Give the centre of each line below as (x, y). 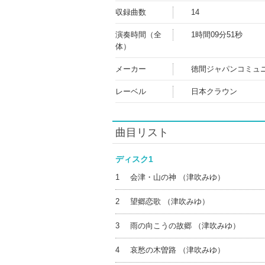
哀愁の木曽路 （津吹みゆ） (177, 250)
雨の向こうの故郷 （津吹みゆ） (185, 226)
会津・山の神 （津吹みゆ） (177, 177)
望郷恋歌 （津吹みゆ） (169, 201)
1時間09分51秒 (216, 35)
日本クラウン (214, 91)
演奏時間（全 (138, 35)
